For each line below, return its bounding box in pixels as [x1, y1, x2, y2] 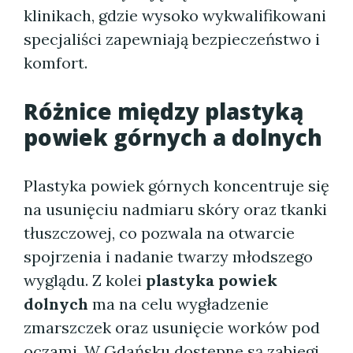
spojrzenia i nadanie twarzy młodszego [24, 247, 313, 266]
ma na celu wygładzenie [88, 294, 269, 314]
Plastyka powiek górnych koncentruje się [24, 176, 329, 195]
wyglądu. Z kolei [24, 270, 146, 290]
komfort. [24, 53, 87, 72]
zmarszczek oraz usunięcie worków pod [24, 318, 320, 337]
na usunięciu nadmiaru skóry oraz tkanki [24, 199, 327, 219]
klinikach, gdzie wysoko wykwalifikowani [24, 6, 326, 25]
